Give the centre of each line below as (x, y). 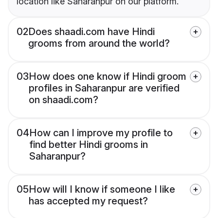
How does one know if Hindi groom (108, 77)
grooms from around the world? (99, 44)
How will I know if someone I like (102, 190)
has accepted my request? (88, 201)
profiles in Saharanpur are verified (104, 88)
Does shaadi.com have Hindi (91, 32)
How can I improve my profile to (101, 133)
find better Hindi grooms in (89, 145)
